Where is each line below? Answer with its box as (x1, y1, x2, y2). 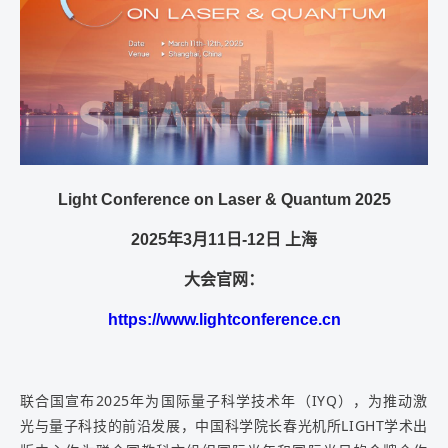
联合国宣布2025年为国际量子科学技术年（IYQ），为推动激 (20, 390, 428, 410)
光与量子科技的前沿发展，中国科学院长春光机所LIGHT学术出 (20, 415, 428, 435)
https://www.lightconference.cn (107, 310, 341, 328)
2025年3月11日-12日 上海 (131, 230, 317, 248)
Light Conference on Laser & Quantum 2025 (57, 190, 391, 208)
